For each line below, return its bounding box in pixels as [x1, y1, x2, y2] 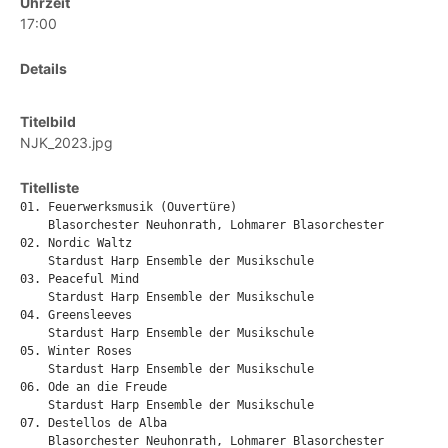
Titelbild [20, 113, 76, 131]
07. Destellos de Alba [20, 416, 167, 431]
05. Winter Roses [20, 344, 132, 359]
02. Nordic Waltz [20, 236, 132, 251]
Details [20, 60, 67, 78]
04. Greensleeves [20, 308, 132, 323]
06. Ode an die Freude [20, 380, 167, 395]
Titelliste [20, 179, 79, 197]
